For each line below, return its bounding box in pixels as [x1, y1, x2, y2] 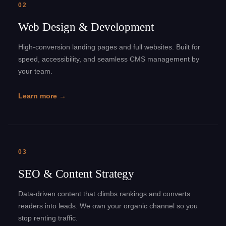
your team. [18, 67, 52, 75]
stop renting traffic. [18, 214, 78, 222]
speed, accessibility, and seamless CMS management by [18, 55, 199, 63]
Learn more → [18, 92, 66, 100]
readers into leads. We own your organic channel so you [18, 202, 198, 210]
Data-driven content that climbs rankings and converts [18, 190, 190, 198]
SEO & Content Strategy [18, 167, 134, 180]
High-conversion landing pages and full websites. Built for [18, 43, 200, 51]
